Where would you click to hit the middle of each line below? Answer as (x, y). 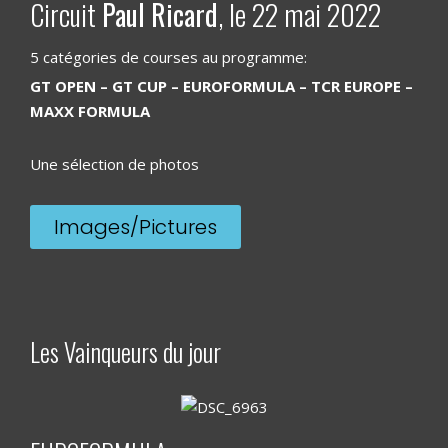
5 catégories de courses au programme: (168, 57)
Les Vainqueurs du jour (125, 351)
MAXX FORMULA (90, 111)
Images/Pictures (135, 227)
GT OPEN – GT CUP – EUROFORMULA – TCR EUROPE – (221, 86)
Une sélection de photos (114, 164)
